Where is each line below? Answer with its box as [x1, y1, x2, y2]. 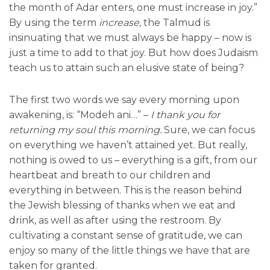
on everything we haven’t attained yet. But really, [9, 139, 247, 151]
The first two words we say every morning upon [9, 94, 239, 106]
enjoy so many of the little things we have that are [9, 245, 250, 257]
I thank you [151, 109, 205, 121]
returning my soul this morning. [9, 124, 164, 136]
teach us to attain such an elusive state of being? [9, 62, 244, 74]
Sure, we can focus [164, 124, 255, 136]
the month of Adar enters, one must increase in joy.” [9, 2, 257, 14]
